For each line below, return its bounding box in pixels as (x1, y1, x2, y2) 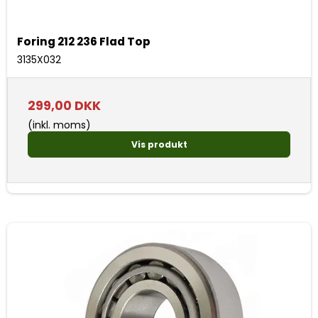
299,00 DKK (28, 97, 101, 115)
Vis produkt (131, 138, 187, 150)
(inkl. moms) (28, 118, 91, 133)
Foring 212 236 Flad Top (17, 33, 150, 50)
